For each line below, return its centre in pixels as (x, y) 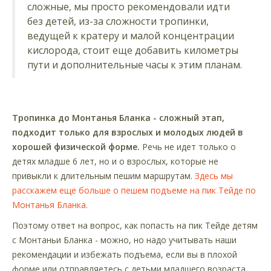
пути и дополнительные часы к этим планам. (135, 64)
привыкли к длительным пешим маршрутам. (103, 175)
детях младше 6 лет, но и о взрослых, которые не (115, 161)
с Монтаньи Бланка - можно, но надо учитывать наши (124, 240)
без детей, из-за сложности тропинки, (118, 21)
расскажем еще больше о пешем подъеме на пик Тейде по (134, 190)
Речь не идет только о (188, 146)
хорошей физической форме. (76, 146)
